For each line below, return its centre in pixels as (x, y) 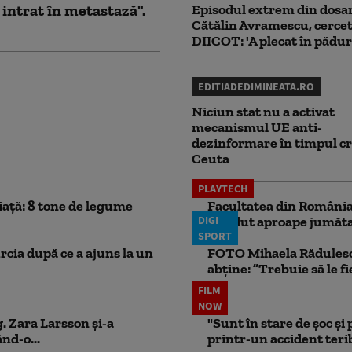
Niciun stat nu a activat (263, 111)
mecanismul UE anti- (257, 127)
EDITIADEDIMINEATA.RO (256, 86)
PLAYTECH (223, 188)
